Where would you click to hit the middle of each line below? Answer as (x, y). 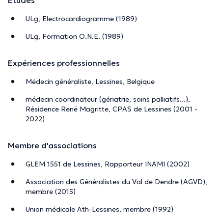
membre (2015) (51, 191)
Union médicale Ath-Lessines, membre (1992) (99, 209)
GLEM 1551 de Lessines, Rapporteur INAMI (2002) (108, 164)
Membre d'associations (52, 145)
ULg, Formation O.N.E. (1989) (74, 36)
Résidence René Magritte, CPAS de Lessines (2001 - (111, 109)
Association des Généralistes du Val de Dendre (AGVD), (116, 181)
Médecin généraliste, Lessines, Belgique (90, 81)
